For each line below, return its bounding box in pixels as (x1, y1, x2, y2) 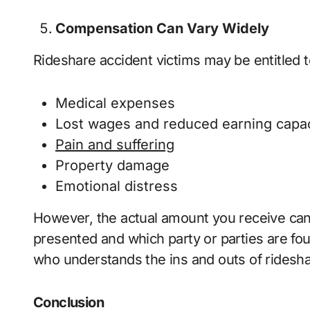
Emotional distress (55, 178, 178, 195)
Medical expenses (55, 95, 175, 112)
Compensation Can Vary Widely (55, 20, 269, 37)
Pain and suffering (55, 136, 174, 154)
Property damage (55, 157, 170, 174)
